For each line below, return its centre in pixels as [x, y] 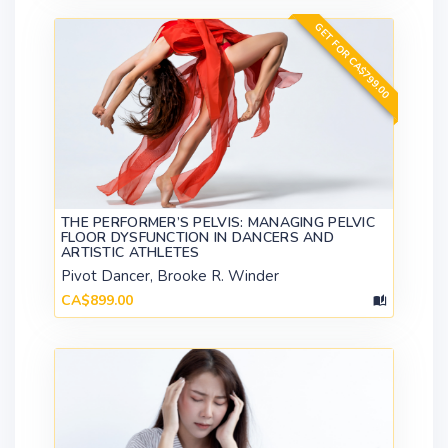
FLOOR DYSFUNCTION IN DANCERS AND [197, 238]
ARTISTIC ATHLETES [130, 253]
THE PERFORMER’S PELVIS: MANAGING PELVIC [218, 223]
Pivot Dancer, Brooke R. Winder [170, 276]
